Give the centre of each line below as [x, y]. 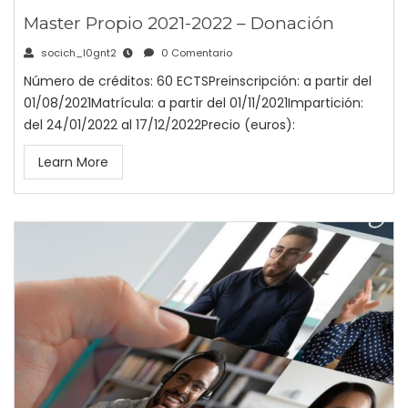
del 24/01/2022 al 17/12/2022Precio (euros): [159, 125]
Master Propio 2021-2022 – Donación [179, 24]
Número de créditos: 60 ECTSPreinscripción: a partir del [198, 82]
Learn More [73, 163]
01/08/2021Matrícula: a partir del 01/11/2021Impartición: [194, 103]
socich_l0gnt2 [77, 53]
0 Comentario [195, 53]
